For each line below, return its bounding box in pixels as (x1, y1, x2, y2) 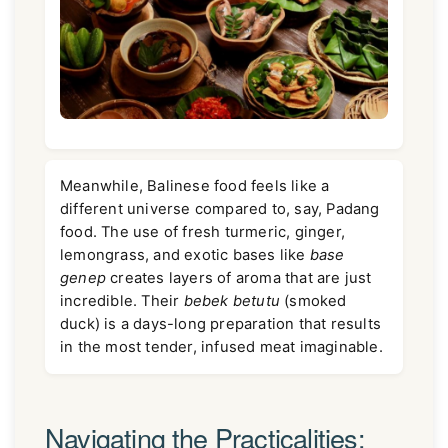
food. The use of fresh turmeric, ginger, (60, 222, 345, 241)
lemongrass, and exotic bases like (60, 245, 310, 264)
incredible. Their (60, 291, 184, 310)
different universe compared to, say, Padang (60, 199, 380, 218)
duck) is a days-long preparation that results (60, 314, 382, 333)
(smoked (280, 291, 347, 310)
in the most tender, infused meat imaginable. (60, 337, 383, 356)
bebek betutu (183, 291, 281, 310)
